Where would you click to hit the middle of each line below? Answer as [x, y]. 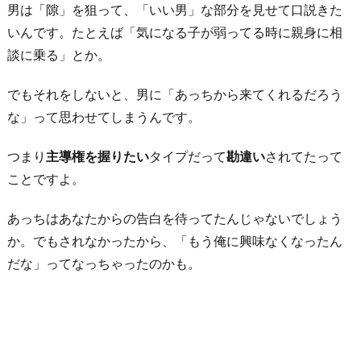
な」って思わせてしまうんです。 [104, 117]
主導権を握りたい [98, 157]
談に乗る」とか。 [59, 55]
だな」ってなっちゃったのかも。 [104, 263]
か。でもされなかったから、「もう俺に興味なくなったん [175, 241]
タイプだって [188, 157]
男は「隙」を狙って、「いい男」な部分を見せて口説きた [175, 10]
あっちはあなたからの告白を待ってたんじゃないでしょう [175, 218]
